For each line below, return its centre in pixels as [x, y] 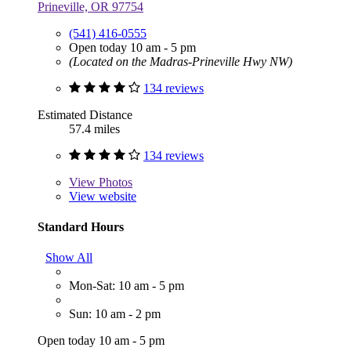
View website [103, 196]
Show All [69, 258]
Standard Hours [81, 226]
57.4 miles [94, 128]
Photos [114, 182]
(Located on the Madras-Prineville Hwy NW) [181, 61]
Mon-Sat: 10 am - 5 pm [127, 286]
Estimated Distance [85, 114]
